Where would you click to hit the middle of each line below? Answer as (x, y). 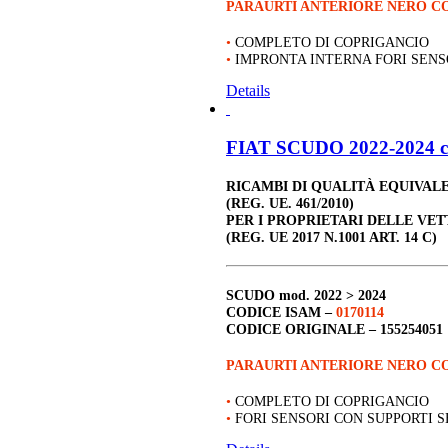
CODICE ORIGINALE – (303, 328)
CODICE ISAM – (281, 311)
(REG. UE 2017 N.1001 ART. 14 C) (331, 237)
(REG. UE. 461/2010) (290, 203)
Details (248, 91)
